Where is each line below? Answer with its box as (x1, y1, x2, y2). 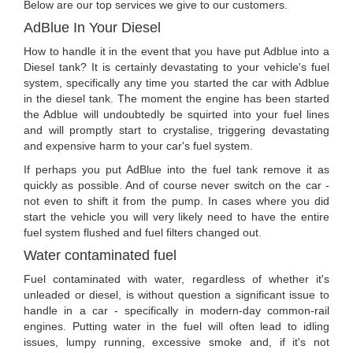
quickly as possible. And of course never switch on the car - (24, 179, 329, 192)
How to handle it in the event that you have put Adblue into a (24, 45, 329, 58)
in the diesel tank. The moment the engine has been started (24, 92, 329, 106)
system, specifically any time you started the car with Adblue (24, 76, 329, 90)
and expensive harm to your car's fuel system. (24, 139, 253, 153)
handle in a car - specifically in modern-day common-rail (24, 304, 329, 318)
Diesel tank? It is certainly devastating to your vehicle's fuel (24, 61, 329, 74)
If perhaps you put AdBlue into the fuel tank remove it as (24, 163, 329, 176)
